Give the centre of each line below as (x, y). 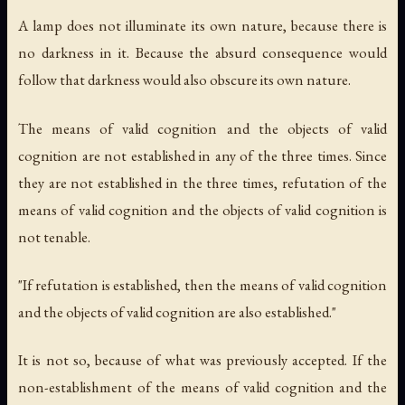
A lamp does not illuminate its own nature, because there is (202, 26)
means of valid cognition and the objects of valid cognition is (202, 209)
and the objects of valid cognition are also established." (177, 311)
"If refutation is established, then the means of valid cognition (202, 284)
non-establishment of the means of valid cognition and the (202, 386)
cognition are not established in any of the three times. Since (202, 155)
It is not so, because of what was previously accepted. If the (202, 359)
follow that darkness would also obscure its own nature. (184, 80)
